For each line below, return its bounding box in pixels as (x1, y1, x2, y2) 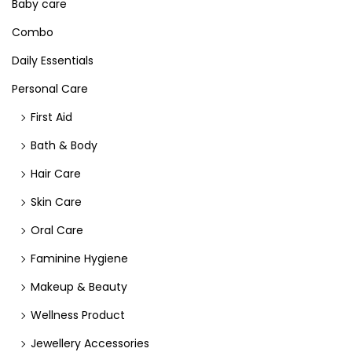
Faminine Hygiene (31, 251, 128, 266)
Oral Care (31, 222, 83, 238)
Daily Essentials (12, 53, 93, 68)
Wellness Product (31, 307, 125, 323)
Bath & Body (31, 137, 97, 153)
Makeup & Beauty (31, 279, 127, 295)
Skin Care (31, 194, 82, 210)
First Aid (31, 109, 72, 125)
